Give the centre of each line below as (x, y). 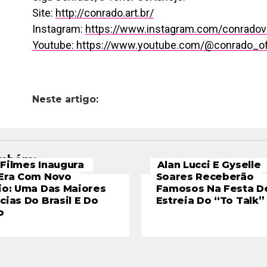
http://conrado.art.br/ (105, 13)
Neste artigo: (65, 99)
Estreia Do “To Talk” (210, 201)
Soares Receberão (205, 177)
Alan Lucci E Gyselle (209, 165)
